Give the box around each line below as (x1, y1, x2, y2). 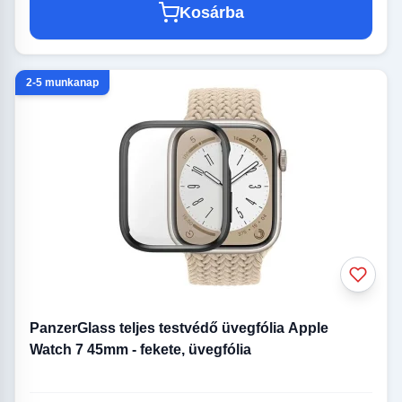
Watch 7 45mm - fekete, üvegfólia (30, 342, 251, 358)
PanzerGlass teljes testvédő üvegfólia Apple (30, 320, 328, 336)
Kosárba (179, 4, 244, 22)
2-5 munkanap (26, 76, 99, 90)
